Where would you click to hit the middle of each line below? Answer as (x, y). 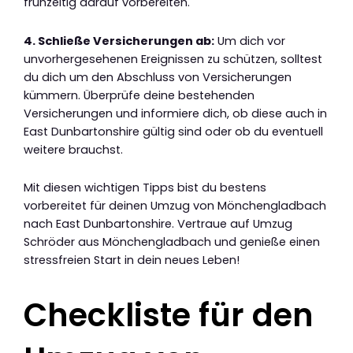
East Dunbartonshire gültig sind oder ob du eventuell (173, 131)
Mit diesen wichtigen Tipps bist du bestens (145, 188)
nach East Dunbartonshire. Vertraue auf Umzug (158, 224)
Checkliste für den (169, 316)
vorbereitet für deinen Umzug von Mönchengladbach (175, 206)
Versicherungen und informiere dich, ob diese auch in (175, 113)
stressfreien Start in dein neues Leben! (132, 260)
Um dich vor (250, 41)
